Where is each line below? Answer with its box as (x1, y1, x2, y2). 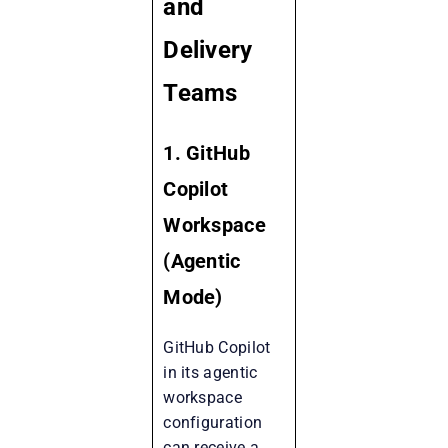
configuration (163, 412, 263, 432)
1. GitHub (163, 140, 250, 165)
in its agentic (163, 362, 258, 382)
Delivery (163, 35, 253, 64)
